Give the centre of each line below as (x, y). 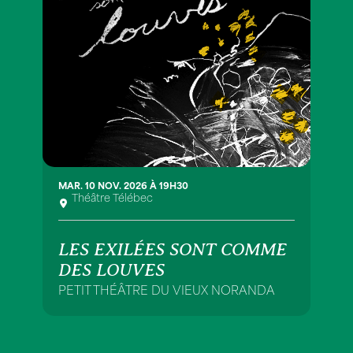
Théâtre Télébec (112, 199)
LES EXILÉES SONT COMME (173, 249)
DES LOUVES (111, 270)
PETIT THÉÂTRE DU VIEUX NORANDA (167, 292)
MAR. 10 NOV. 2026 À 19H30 (123, 187)
